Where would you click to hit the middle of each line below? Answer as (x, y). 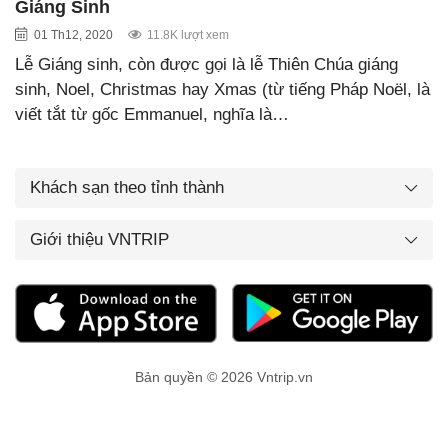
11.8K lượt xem (188, 34)
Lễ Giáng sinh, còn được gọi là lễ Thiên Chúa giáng (206, 64)
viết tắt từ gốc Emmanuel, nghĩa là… (152, 114)
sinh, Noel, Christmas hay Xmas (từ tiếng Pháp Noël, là (222, 89)
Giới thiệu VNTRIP (99, 239)
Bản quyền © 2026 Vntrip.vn (224, 377)
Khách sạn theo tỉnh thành (127, 187)
